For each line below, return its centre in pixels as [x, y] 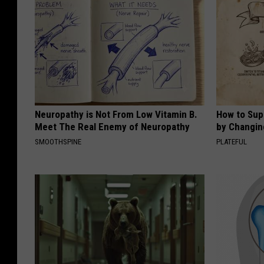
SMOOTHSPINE [58, 141]
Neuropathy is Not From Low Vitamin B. [116, 114]
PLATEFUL [232, 141]
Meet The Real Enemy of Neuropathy [112, 126]
